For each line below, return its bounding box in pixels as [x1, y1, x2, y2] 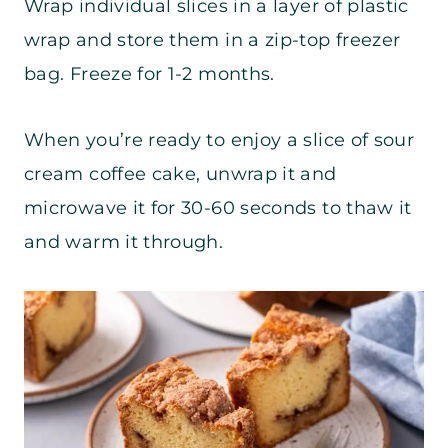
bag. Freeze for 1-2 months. [24, 63, 275, 86]
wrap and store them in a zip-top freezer [24, 29, 401, 52]
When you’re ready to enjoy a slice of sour [24, 129, 415, 152]
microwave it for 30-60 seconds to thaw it [24, 197, 412, 220]
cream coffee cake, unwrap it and [24, 163, 337, 186]
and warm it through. [24, 231, 229, 254]
